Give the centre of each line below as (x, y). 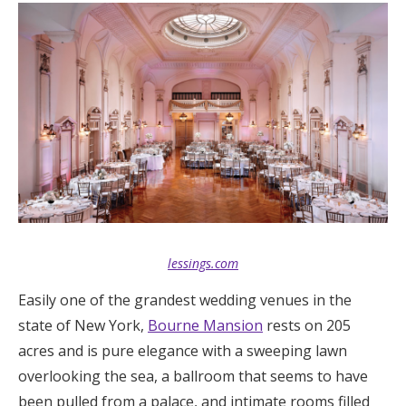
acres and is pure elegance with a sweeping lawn (183, 350)
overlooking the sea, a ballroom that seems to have (193, 376)
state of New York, (83, 325)
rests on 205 (307, 325)
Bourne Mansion (205, 325)
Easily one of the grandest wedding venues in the (185, 300)
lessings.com (203, 263)
